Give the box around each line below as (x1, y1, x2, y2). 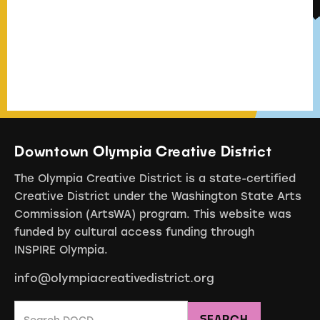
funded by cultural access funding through (14, 224, 254, 239)
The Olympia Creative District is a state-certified (14, 171, 296, 186)
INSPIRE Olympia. (14, 242, 108, 257)
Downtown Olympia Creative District (14, 143, 272, 160)
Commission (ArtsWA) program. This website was (14, 206, 291, 221)
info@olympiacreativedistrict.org (14, 270, 214, 286)
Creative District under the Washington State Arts (14, 189, 301, 204)
